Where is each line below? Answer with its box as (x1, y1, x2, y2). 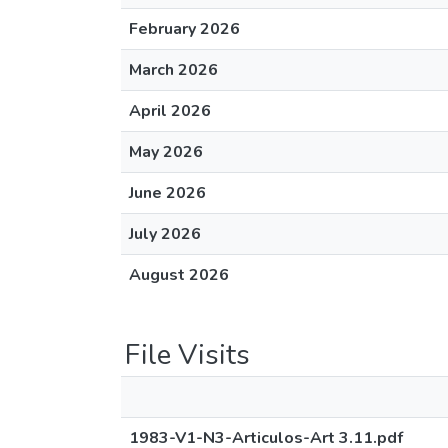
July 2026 (129, 223, 201, 245)
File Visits (125, 336, 250, 374)
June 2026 (129, 182, 206, 204)
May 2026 (129, 141, 203, 163)
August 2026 (129, 264, 229, 286)
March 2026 (129, 59, 218, 81)
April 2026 (129, 100, 211, 122)
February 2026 (129, 18, 240, 40)
